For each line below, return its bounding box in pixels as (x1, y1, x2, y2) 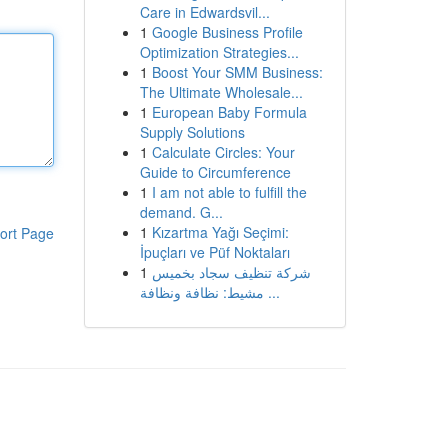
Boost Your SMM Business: (151, 62, 323, 82)
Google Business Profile (151, 22, 303, 42)
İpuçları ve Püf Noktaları (139, 242, 290, 262)
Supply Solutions (139, 122, 245, 142)
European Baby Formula (151, 102, 307, 122)
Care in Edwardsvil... (139, 2, 270, 22)
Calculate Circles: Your (151, 142, 295, 162)
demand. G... (139, 202, 223, 222)
